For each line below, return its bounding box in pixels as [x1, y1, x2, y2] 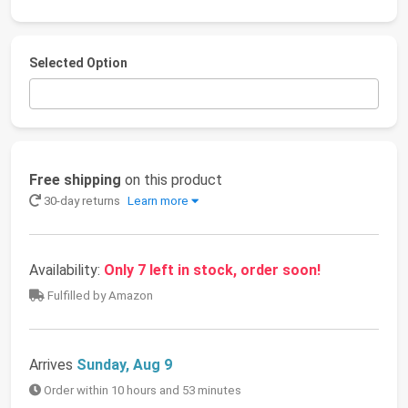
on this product [121, 171, 222, 189]
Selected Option [29, 56, 127, 70]
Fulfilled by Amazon [45, 289, 153, 303]
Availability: [29, 261, 104, 280]
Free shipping [29, 171, 121, 189]
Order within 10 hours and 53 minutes [41, 383, 241, 398]
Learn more [127, 194, 189, 209]
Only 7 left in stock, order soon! [104, 261, 321, 280]
